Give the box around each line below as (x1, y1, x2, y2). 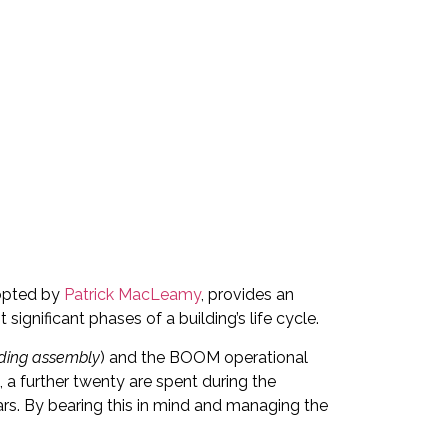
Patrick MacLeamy (64, 285, 201, 305)
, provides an (201, 285, 294, 305)
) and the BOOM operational (100, 347, 308, 367)
